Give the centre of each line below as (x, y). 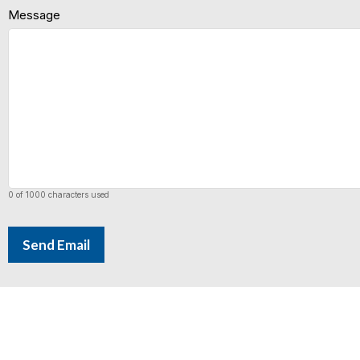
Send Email (56, 245)
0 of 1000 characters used (59, 194)
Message (34, 15)
